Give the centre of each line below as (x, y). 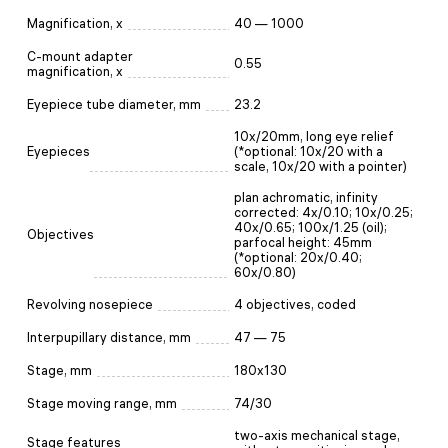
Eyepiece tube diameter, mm (114, 104)
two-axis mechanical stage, (317, 435)
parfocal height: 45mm (303, 242)
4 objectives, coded (295, 304)
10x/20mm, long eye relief (314, 136)
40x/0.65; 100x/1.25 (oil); (310, 227)
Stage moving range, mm (102, 403)
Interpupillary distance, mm (109, 337)
